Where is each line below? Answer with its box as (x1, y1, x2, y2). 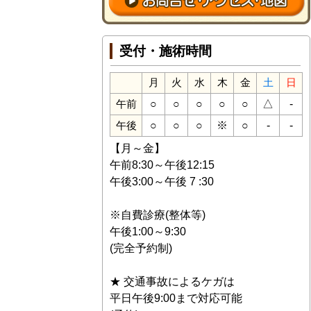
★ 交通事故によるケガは (110, 275, 235, 287)
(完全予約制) (110, 242, 172, 254)
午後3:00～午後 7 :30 (110, 175, 214, 187)
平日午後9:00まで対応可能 (110, 292, 242, 304)
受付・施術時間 (119, 43, 212, 58)
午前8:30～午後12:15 (110, 158, 215, 171)
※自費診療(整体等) (110, 208, 205, 221)
